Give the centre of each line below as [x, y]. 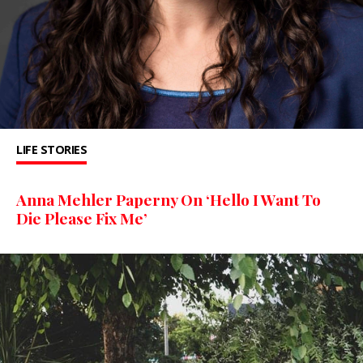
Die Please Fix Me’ [82, 218]
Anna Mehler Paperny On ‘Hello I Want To [169, 200]
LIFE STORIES [51, 150]
